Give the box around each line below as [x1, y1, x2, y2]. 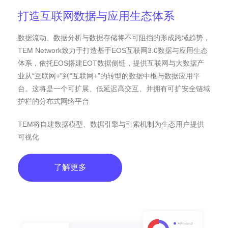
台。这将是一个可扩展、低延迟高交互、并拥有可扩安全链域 [18, 84, 210, 93]
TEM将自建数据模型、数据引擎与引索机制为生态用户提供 [18, 120, 204, 128]
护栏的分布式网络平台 [18, 97, 89, 105]
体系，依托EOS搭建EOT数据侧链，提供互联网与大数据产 [18, 59, 204, 67]
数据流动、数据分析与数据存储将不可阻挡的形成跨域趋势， [18, 33, 210, 42]
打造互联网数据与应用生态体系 [18, 9, 175, 22]
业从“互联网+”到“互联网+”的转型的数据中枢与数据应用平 [18, 71, 200, 80]
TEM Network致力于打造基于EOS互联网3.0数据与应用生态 [18, 46, 208, 54]
